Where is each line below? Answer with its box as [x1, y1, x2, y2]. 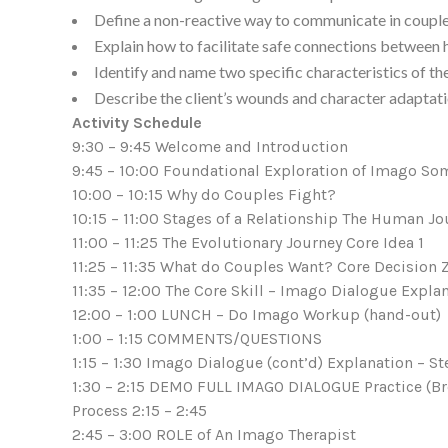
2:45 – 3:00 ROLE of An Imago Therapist [72, 425, 356, 445]
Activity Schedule [72, 113, 202, 133]
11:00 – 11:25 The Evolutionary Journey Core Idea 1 [72, 233, 424, 253]
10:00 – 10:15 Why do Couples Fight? [72, 185, 336, 205]
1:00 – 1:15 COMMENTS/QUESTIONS [72, 329, 322, 349]
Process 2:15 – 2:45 [72, 401, 207, 421]
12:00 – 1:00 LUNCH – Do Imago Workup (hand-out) [72, 305, 441, 325]
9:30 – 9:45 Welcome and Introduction [72, 137, 348, 157]
